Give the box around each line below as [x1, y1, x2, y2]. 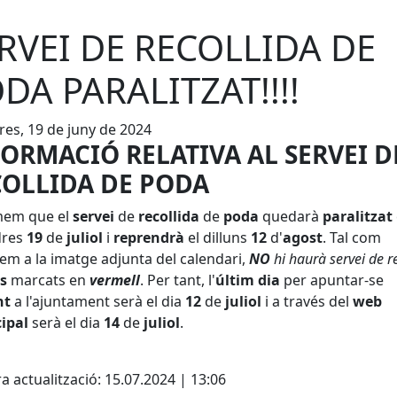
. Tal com [323, 228, 381, 247]
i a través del [261, 292, 353, 311]
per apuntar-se [280, 270, 384, 290]
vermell [90, 270, 140, 290]
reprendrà [113, 228, 184, 247]
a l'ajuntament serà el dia [11, 292, 185, 311]
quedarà [259, 206, 323, 226]
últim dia [215, 270, 280, 290]
